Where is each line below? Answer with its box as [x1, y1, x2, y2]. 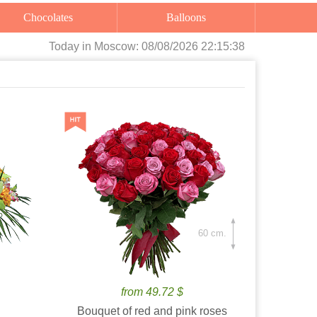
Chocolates [31, 11, 74, 23]
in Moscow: [82, 40, 142, 52]
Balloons [174, 11, 207, 23]
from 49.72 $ [121, 286, 184, 298]
